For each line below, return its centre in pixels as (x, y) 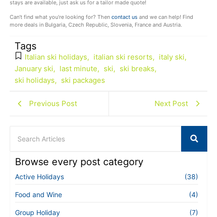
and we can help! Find (165, 17)
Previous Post (53, 103)
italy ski (172, 57)
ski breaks (137, 68)
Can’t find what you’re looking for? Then (61, 17)
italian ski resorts (123, 57)
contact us (124, 17)
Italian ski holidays (56, 57)
